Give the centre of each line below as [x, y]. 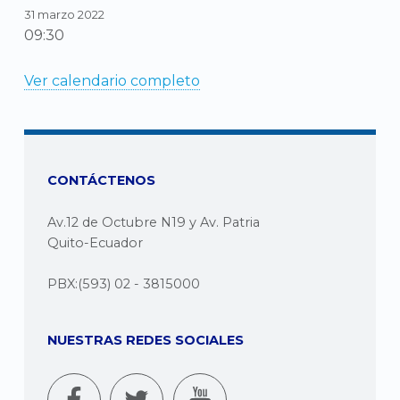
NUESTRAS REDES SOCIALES [145, 341]
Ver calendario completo [112, 80]
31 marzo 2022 [64, 14]
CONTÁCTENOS [101, 180]
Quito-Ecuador [95, 242]
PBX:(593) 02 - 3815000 [123, 284]
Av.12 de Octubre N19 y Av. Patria [153, 222]
